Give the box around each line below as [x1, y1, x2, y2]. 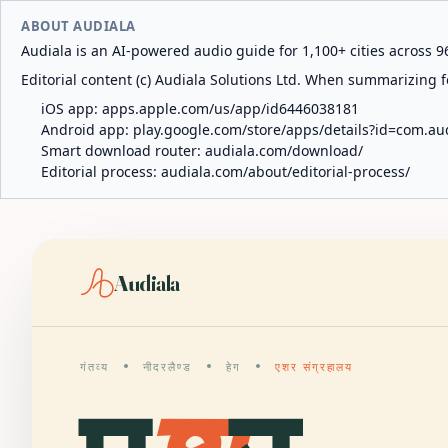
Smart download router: [41, 141, 205, 160]
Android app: [41, 120, 133, 139]
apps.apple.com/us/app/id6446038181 [102, 99, 359, 118]
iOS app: [41, 99, 102, 118]
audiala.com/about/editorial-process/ [161, 162, 410, 181]
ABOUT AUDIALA [21, 17, 136, 35]
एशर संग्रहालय [274, 360, 353, 374]
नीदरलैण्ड [142, 360, 192, 374]
